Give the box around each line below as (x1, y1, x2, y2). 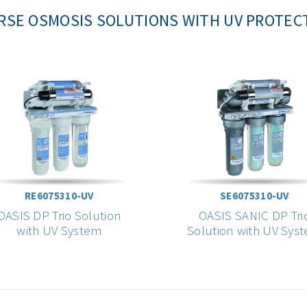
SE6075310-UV (220, 189, 289, 203)
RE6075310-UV (25, 189, 94, 203)
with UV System (16, 223, 102, 239)
